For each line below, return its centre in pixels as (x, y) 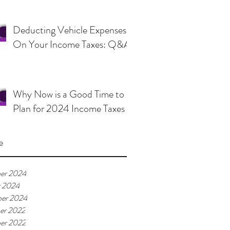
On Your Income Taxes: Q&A (72, 44)
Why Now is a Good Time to (69, 94)
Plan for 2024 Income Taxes (69, 109)
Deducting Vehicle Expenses (70, 30)
